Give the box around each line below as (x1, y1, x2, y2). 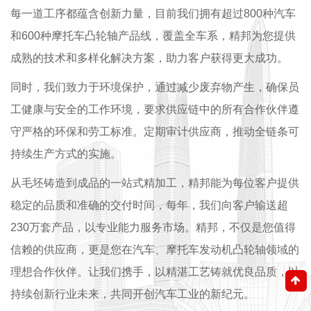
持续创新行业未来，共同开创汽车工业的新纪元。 (10, 288, 255, 300)
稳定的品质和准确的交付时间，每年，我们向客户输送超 (10, 199, 288, 211)
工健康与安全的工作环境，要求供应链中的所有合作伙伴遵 (10, 103, 299, 115)
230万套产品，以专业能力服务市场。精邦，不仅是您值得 (10, 221, 296, 233)
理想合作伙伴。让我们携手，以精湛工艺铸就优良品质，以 (10, 266, 299, 278)
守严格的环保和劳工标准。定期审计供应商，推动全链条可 (10, 126, 299, 137)
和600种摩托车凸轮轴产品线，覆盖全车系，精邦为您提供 (10, 30, 296, 42)
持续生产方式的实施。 (10, 148, 121, 160)
